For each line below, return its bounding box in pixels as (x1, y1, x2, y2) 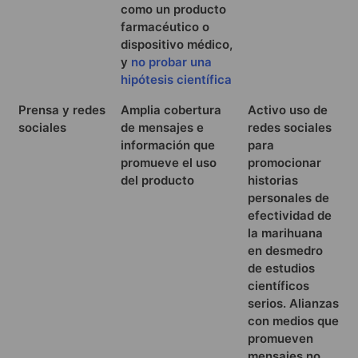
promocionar (248, 154, 321, 170)
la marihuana (248, 225, 323, 241)
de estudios (248, 260, 315, 276)
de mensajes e (121, 119, 204, 135)
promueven (248, 330, 313, 346)
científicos (248, 277, 309, 293)
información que (121, 137, 215, 153)
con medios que (248, 312, 339, 328)
